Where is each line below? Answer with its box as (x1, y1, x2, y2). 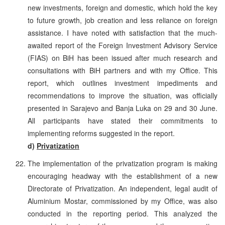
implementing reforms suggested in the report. (28, 128, 175, 138)
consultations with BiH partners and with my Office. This (28, 65, 217, 75)
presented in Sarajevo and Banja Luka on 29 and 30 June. (28, 102, 217, 113)
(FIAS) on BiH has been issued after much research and (28, 52, 217, 63)
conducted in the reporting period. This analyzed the (28, 208, 217, 218)
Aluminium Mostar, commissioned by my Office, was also (28, 195, 217, 206)
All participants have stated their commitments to (28, 115, 217, 126)
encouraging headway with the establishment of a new (28, 170, 217, 181)
